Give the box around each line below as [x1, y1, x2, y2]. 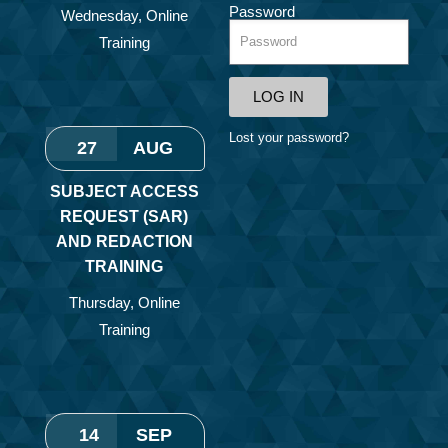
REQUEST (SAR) [60, 207, 189, 225]
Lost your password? [228, 129, 349, 145]
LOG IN [252, 88, 304, 106]
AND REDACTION [55, 232, 193, 250]
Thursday [68, 293, 130, 311]
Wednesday [60, 6, 138, 24]
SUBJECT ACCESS [49, 182, 199, 200]
